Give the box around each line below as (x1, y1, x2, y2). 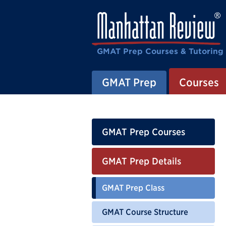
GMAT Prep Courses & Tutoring (97, 47, 223, 55)
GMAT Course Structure (102, 207, 188, 216)
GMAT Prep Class (102, 183, 164, 192)
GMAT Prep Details (102, 155, 181, 166)
